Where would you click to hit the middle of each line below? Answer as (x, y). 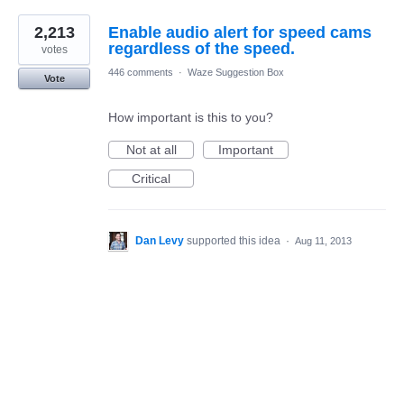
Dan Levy (160, 241)
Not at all (151, 150)
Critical (151, 179)
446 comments (141, 73)
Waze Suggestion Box (236, 73)
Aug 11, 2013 (323, 241)
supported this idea (235, 241)
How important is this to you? (191, 118)
